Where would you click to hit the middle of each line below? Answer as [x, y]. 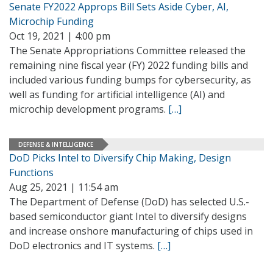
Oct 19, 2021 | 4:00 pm [60, 36]
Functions [34, 172]
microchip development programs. [89, 109]
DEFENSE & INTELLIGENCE [56, 144]
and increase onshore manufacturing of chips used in [131, 231]
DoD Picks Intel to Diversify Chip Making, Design [120, 158]
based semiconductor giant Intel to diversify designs [128, 216]
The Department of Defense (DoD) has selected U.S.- [129, 202]
